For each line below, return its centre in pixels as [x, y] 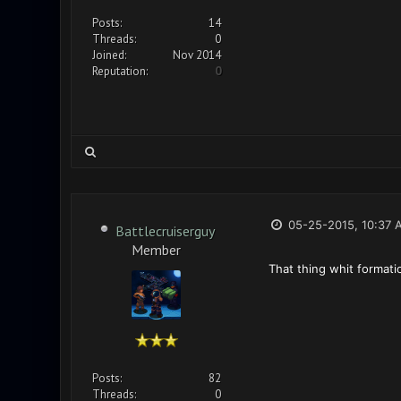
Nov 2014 [196, 55]
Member [156, 248]
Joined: [109, 55]
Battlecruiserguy [165, 231]
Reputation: [119, 71]
